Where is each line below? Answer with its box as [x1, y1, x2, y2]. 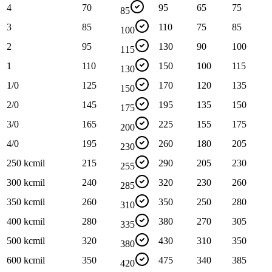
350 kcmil [7, 197, 45, 208]
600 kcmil [7, 255, 45, 266]
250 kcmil [7, 158, 45, 169]
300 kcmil [7, 177, 45, 188]
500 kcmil [7, 236, 45, 246]
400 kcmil [7, 216, 45, 227]
